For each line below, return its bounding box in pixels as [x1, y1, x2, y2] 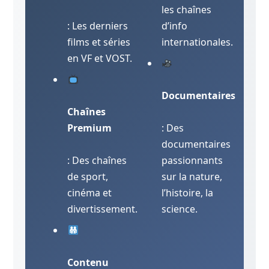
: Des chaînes [67, 154, 127, 168]
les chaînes [162, 3, 211, 17]
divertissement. [67, 202, 138, 216]
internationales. [162, 35, 233, 49]
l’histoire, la [162, 186, 213, 200]
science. [162, 202, 198, 216]
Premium [67, 121, 112, 135]
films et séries [67, 35, 131, 49]
